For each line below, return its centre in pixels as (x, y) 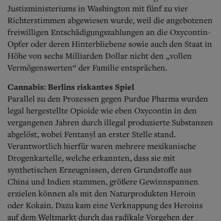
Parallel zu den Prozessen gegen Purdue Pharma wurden (108, 98)
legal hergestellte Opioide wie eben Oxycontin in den (102, 110)
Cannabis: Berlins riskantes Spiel (71, 87)
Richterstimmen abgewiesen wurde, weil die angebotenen (110, 20)
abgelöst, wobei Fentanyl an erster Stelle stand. (92, 134)
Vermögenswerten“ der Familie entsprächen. (87, 67)
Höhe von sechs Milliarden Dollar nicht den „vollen (100, 55)
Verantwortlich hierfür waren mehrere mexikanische (102, 146)
